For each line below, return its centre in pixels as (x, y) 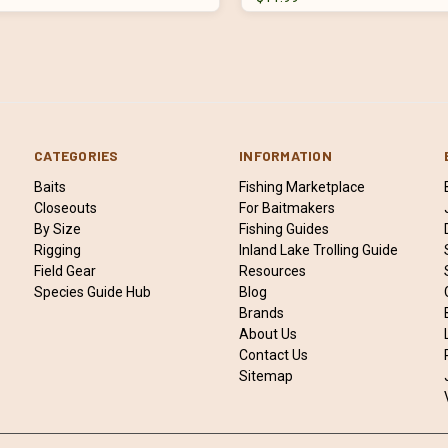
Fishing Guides (284, 228)
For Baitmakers (287, 207)
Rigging (58, 249)
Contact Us (274, 354)
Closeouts (66, 207)
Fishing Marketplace (302, 186)
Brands (262, 312)
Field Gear (65, 270)
